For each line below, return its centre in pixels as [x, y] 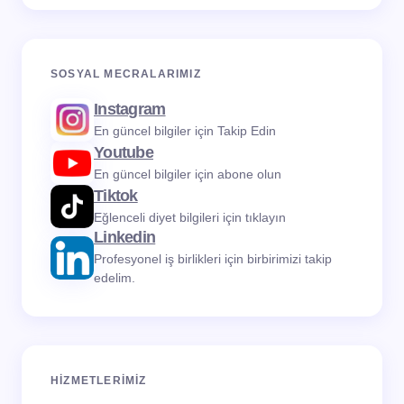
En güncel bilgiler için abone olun [188, 174]
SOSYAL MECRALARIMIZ [126, 74]
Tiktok [116, 195]
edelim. [115, 278]
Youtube [124, 152]
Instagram [130, 109]
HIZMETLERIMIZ [99, 381]
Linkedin [125, 237]
